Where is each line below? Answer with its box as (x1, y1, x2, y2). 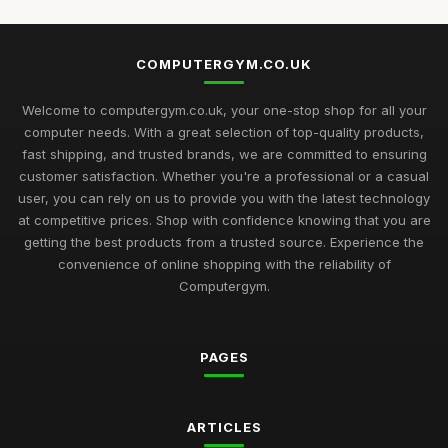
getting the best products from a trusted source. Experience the (24, 233, 424, 250)
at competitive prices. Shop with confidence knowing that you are (17, 211, 431, 228)
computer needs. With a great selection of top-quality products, (24, 123, 424, 140)
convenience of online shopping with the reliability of (57, 255, 391, 272)
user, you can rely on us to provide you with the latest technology (18, 189, 430, 206)
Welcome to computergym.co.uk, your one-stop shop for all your (21, 101, 427, 118)
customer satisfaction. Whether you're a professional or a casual (19, 167, 429, 184)
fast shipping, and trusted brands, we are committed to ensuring (21, 145, 427, 162)
